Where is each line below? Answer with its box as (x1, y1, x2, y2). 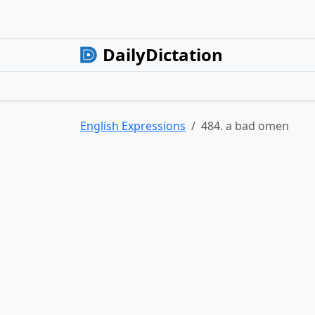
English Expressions (80, 118, 186, 134)
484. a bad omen (201, 118, 289, 134)
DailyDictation (103, 43, 223, 66)
